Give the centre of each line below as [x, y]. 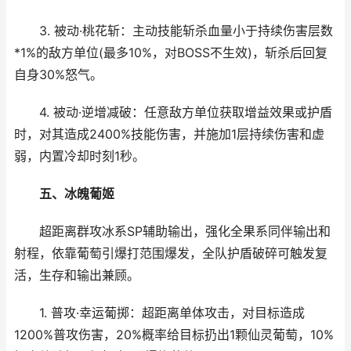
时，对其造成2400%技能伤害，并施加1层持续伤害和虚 [169, 134]
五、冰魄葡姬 [77, 194]
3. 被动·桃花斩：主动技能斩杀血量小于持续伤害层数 [174, 31]
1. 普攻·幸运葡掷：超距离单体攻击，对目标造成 [159, 313]
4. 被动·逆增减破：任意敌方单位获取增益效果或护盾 [173, 112]
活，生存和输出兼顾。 [77, 275]
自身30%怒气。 [58, 75]
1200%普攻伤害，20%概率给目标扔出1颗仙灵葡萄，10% [174, 335]
